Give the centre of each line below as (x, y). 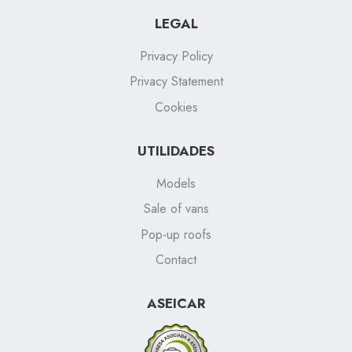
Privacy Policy (176, 56)
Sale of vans (176, 209)
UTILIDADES (176, 150)
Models (176, 183)
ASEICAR (176, 303)
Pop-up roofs (176, 234)
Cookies (176, 107)
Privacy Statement (176, 82)
